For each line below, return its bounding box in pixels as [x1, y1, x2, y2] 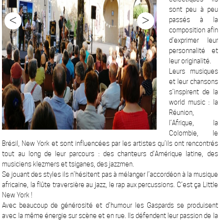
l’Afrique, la [169, 119, 218, 127]
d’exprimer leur [169, 36, 218, 44]
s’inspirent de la [169, 88, 218, 96]
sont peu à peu [169, 5, 218, 13]
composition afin [169, 26, 218, 34]
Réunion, [169, 109, 194, 116]
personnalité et [169, 47, 218, 55]
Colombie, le [169, 129, 218, 137]
